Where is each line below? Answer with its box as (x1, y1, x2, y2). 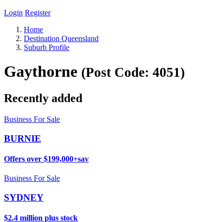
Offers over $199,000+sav (4, 154, 89, 163)
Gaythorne (4, 62, 81, 81)
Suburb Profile (24, 43, 69, 52)
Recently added (4, 91, 82, 105)
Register (25, 8, 51, 17)
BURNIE (4, 133, 41, 144)
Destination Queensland (24, 34, 99, 43)
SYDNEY (4, 192, 44, 203)
